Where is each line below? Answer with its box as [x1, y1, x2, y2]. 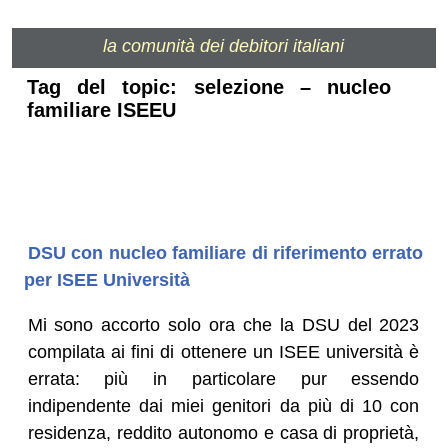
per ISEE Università [23, 269, 190, 290]
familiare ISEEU [26, 99, 176, 122]
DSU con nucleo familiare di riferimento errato [27, 242, 424, 263]
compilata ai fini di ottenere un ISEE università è [27, 341, 420, 362]
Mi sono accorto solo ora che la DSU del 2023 [27, 314, 420, 335]
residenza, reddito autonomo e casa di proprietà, [27, 422, 420, 443]
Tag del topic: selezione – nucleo [26, 76, 392, 99]
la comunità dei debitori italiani [103, 36, 345, 56]
